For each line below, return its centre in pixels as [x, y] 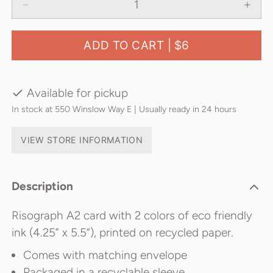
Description [42, 186]
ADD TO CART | [128, 45]
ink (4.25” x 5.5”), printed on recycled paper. [122, 232]
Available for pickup [77, 93]
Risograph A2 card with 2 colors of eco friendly [132, 215]
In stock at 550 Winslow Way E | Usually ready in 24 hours [124, 109]
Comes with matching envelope [105, 255]
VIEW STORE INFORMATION [82, 140]
